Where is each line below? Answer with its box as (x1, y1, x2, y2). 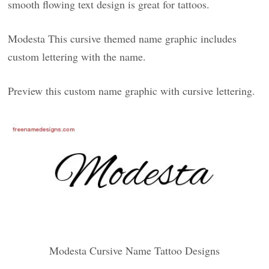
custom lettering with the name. (8, 49, 147, 64)
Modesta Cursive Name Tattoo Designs (49, 243, 220, 258)
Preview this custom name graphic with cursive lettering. (8, 83, 256, 98)
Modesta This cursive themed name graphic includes (8, 31, 237, 46)
